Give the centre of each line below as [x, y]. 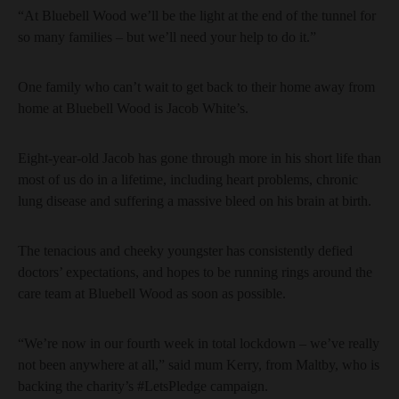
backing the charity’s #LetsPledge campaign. [143, 386]
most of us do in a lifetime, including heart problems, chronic [188, 179]
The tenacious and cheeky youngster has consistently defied [185, 251]
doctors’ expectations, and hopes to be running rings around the [195, 272]
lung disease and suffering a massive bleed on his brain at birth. [195, 201]
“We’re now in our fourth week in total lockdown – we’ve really [199, 343]
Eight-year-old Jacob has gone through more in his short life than [199, 158]
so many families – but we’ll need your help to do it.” [167, 37]
